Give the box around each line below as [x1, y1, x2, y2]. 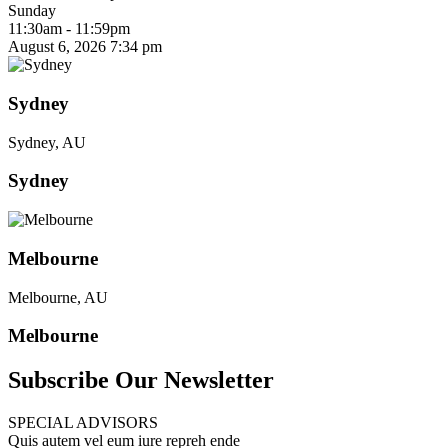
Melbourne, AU [8, 288, 108, 306]
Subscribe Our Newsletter [8, 367, 274, 394]
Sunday [8, 2, 56, 20]
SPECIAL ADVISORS [8, 414, 158, 432]
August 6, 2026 [8, 38, 106, 56]
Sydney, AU [8, 133, 86, 151]
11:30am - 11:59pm [8, 20, 130, 38]
